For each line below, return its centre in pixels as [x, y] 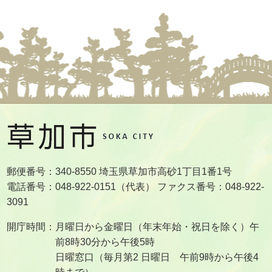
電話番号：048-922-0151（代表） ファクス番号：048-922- [136, 186]
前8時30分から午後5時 [105, 242]
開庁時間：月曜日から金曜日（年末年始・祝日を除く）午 [133, 226]
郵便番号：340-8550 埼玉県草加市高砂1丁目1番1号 [120, 171]
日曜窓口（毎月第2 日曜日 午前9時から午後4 [157, 257]
